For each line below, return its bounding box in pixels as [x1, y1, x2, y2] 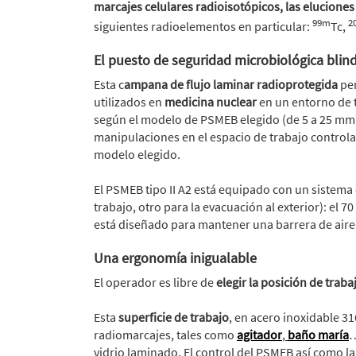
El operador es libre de [94, 274, 216, 291]
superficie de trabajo [118, 309, 229, 326]
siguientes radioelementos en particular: [94, 18, 312, 35]
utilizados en [94, 94, 164, 110]
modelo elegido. [94, 146, 180, 163]
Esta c [94, 76, 124, 93]
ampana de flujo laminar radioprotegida [124, 76, 338, 93]
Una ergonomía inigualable [94, 249, 257, 268]
